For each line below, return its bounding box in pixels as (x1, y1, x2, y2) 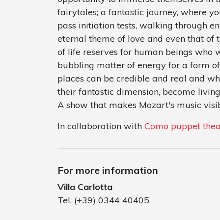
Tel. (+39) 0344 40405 (57, 194, 149, 206)
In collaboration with (57, 120, 144, 132)
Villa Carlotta (57, 181, 112, 193)
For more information (57, 164, 158, 177)
